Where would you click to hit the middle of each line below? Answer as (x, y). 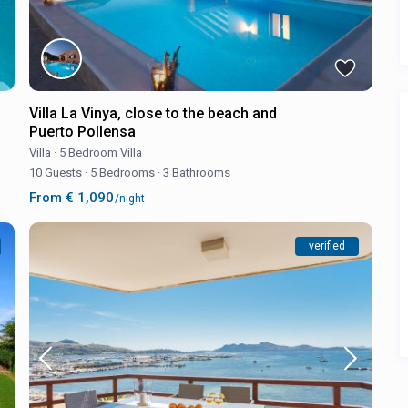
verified (327, 246)
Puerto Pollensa (82, 132)
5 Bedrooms (122, 173)
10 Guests (57, 173)
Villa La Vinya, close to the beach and (153, 114)
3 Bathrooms (195, 173)
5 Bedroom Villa (101, 153)
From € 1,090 (71, 198)
